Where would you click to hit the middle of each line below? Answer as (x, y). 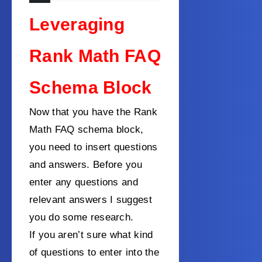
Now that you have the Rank (93, 112)
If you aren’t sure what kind (91, 235)
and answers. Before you (86, 164)
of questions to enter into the (94, 252)
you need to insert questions (94, 147)
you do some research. (83, 217)
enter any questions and (84, 182)
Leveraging (77, 24)
